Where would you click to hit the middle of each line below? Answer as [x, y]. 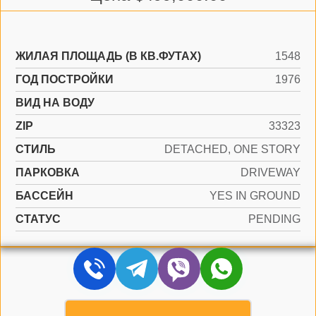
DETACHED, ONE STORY [232, 149]
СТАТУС [38, 219]
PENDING [274, 219]
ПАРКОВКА [48, 172]
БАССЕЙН [44, 196]
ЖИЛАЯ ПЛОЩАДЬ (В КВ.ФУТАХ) [108, 56]
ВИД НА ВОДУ [55, 103]
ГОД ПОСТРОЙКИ [65, 79]
